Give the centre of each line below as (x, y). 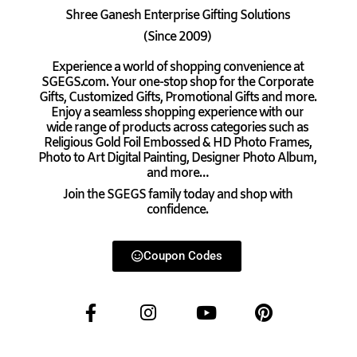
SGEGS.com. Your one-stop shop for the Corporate (177, 82)
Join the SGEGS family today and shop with (177, 195)
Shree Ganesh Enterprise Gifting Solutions (177, 15)
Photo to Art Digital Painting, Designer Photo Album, (177, 158)
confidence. (177, 210)
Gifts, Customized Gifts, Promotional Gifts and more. (177, 97)
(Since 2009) (177, 37)
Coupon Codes (182, 255)
